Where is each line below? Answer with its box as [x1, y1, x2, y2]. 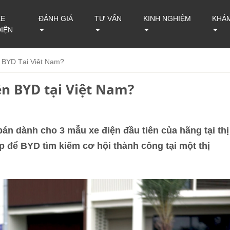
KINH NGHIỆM [143, 14, 191, 23]
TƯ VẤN [94, 14, 122, 23]
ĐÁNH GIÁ [38, 14, 73, 23]
